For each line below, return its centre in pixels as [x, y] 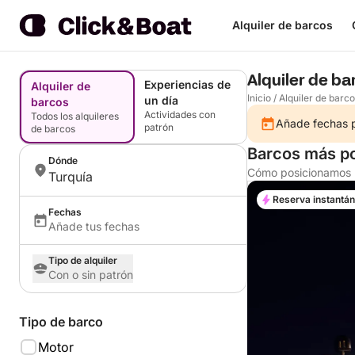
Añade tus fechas [94, 226]
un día [161, 100]
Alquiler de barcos [282, 25]
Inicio [259, 98]
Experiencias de [187, 84]
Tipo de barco [61, 322]
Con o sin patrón [91, 275]
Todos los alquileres [75, 116]
